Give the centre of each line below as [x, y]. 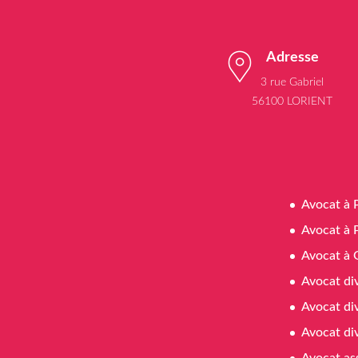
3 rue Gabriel [292, 83]
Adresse [292, 58]
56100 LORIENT [292, 102]
